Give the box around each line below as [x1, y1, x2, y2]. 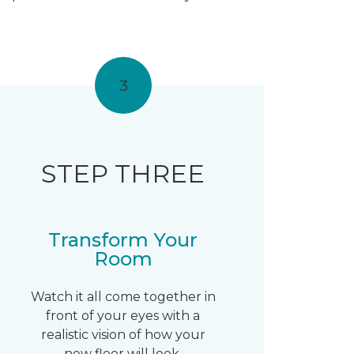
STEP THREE [41, 158, 205, 189]
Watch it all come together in [30, 289, 216, 304]
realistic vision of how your [40, 327, 205, 342]
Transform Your [48, 228, 198, 251]
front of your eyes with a [46, 308, 201, 323]
